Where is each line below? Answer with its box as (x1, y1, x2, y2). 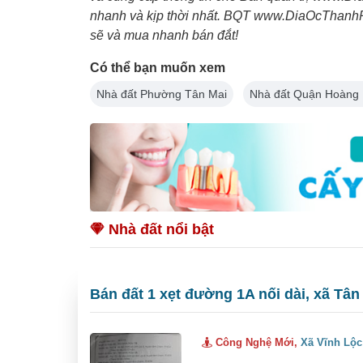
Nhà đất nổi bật (105, 220, 214, 237)
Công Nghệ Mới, (212, 335, 301, 348)
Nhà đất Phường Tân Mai (96, 87, 227, 100)
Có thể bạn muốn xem (90, 60, 225, 75)
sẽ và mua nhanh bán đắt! (90, 28, 238, 42)
